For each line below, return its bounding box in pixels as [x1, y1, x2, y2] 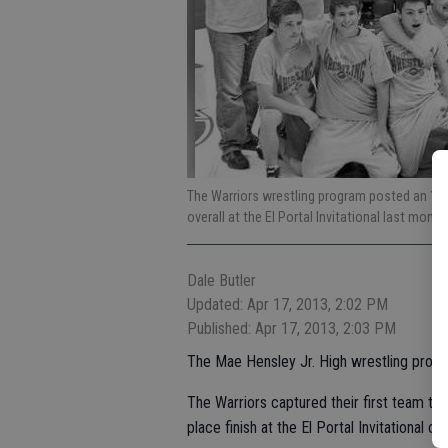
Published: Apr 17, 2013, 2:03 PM [187, 319, 396, 338]
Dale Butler [187, 271, 256, 290]
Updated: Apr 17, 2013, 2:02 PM [187, 295, 388, 314]
